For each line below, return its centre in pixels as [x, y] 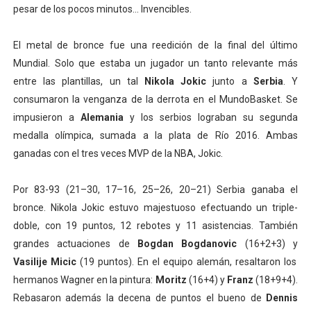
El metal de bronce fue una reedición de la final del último [155, 45]
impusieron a [47, 117]
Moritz [170, 280]
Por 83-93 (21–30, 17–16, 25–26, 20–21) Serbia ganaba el [155, 190]
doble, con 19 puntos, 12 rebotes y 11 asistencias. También [155, 226]
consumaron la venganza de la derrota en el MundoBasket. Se [155, 99]
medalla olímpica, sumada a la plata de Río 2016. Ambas [155, 135]
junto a [230, 81]
